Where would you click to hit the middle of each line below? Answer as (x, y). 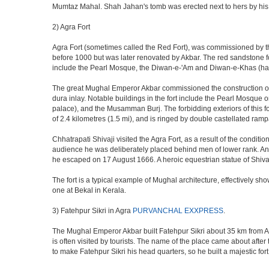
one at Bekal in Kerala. (89, 190)
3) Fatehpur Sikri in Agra (92, 211)
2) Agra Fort (71, 27)
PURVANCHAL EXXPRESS (178, 211)
